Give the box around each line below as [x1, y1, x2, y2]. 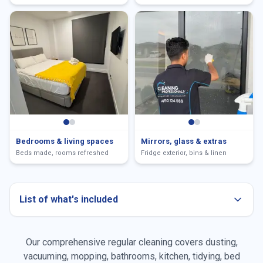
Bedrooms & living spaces [16, 137, 113, 146]
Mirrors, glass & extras [141, 137, 227, 146]
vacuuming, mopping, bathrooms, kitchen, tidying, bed [23, 251, 240, 262]
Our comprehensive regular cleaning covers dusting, [25, 237, 238, 248]
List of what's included [19, 194, 118, 205]
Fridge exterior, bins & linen [141, 149, 227, 157]
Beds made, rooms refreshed [16, 149, 109, 157]
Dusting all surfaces [38, 237, 110, 246]
